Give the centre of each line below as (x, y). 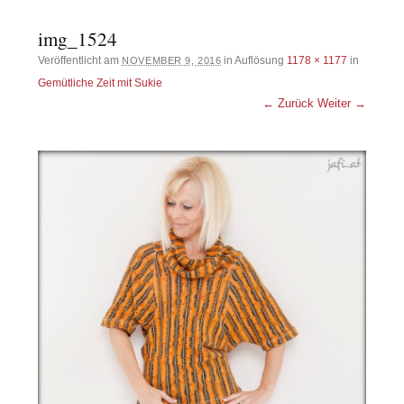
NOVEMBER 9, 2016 (172, 60)
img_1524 (78, 38)
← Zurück (288, 103)
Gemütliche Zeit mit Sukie (101, 83)
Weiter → (341, 103)
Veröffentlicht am (80, 60)
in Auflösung (254, 60)
